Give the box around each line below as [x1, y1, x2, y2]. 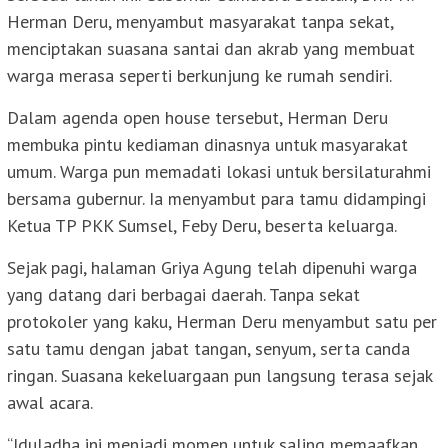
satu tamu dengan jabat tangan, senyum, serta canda [7, 337, 410, 361]
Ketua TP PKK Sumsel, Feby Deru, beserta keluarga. [7, 214, 397, 238]
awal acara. [7, 391, 93, 415]
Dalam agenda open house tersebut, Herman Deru [7, 106, 388, 130]
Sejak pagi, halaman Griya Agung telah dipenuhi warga [7, 256, 417, 280]
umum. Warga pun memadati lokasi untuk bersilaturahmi [7, 160, 431, 184]
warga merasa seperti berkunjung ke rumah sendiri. [7, 64, 392, 88]
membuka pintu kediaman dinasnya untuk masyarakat [7, 133, 408, 157]
